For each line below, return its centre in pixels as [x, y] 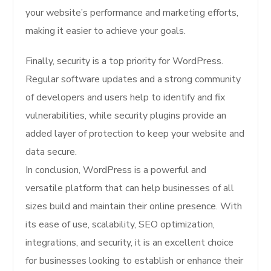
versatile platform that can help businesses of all [130, 188]
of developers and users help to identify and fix [126, 98]
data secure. [51, 152]
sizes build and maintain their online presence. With [134, 207]
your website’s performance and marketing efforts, [132, 13]
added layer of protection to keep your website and [135, 134]
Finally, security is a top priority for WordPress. [125, 61]
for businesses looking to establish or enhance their [135, 261]
